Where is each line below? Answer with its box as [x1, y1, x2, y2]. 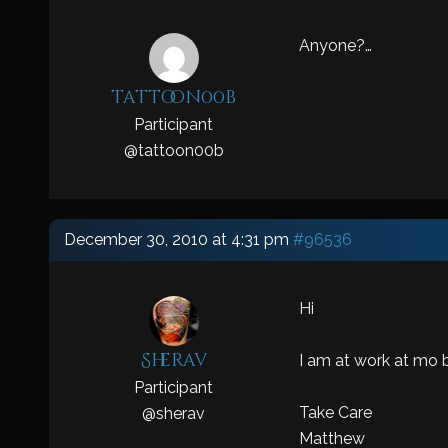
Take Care [298, 403, 372, 422]
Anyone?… [298, 36, 372, 55]
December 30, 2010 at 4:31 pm [63, 230, 289, 249]
